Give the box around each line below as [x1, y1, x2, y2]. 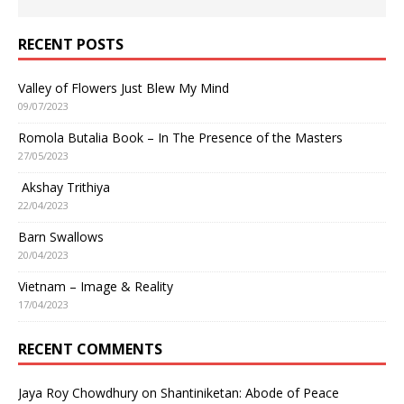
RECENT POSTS [18, 33, 124, 54]
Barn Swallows [18, 227, 104, 245]
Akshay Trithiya [18, 178, 110, 196]
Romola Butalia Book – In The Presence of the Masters [18, 128, 343, 146]
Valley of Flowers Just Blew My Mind [18, 78, 229, 96]
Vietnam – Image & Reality [18, 277, 173, 295]
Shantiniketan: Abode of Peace [161, 383, 339, 401]
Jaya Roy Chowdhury [18, 383, 138, 401]
